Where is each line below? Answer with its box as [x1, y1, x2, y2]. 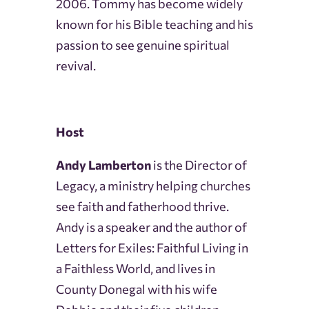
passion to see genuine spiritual [55, 37, 230, 53]
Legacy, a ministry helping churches [55, 178, 250, 194]
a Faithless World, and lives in [55, 261, 215, 277]
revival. [55, 58, 98, 74]
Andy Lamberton [55, 157, 151, 173]
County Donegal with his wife [55, 281, 217, 297]
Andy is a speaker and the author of [55, 219, 247, 235]
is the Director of [150, 157, 247, 173]
